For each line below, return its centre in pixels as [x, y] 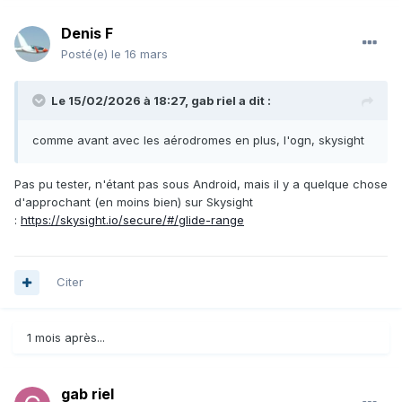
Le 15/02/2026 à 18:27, [121, 101]
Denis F [87, 34]
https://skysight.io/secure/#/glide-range [132, 220]
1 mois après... [66, 338]
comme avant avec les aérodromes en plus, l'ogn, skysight [198, 140]
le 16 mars [140, 54]
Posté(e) [86, 54]
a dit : [253, 101]
